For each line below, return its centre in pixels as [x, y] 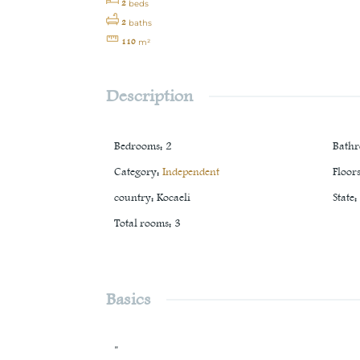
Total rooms [141, 224]
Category [135, 172]
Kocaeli [174, 198]
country [133, 198]
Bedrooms [137, 147]
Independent [191, 172]
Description [150, 97]
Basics [129, 300]
